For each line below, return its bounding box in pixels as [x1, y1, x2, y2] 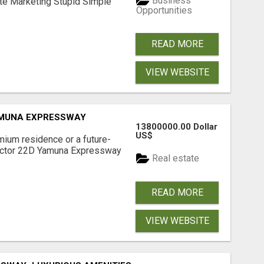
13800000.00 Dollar [136, 121, 218, 132]
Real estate [150, 153, 200, 164]
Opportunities [136, 4, 193, 16]
